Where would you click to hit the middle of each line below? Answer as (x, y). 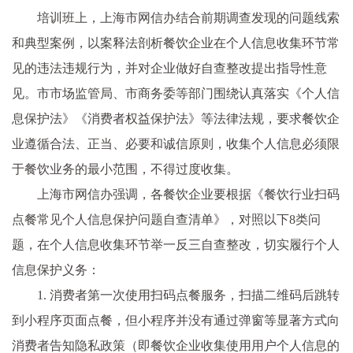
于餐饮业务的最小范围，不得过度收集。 (125, 169)
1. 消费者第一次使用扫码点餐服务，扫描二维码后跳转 (188, 295)
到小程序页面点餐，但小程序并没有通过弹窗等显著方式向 (176, 320)
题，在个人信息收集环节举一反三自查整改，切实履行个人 (176, 245)
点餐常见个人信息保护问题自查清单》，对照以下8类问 (166, 219)
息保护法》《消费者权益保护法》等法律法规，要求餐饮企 (176, 119)
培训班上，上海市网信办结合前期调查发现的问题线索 (188, 18)
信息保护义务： (56, 270)
